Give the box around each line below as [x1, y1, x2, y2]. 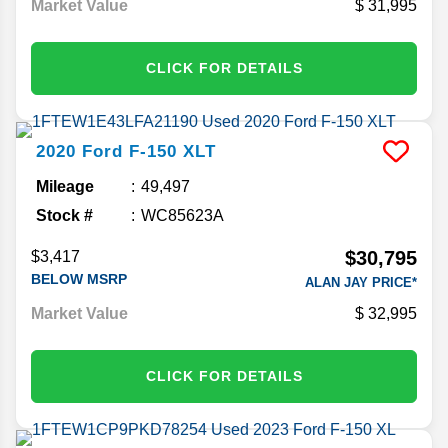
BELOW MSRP [31, 270, 127, 287]
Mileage [36, 177, 94, 195]
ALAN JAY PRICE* [305, 274, 417, 290]
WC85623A [141, 206, 224, 224]
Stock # [36, 206, 93, 224]
